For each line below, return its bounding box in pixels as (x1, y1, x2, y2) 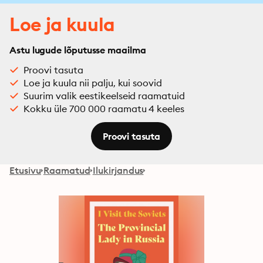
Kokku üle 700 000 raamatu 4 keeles (23, 103, 185, 114)
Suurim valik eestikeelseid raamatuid (23, 90, 186, 102)
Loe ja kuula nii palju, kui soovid (23, 77, 163, 89)
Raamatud (43, 164, 90, 176)
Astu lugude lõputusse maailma (9, 44, 146, 56)
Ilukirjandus (92, 164, 144, 176)
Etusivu (9, 164, 41, 176)
